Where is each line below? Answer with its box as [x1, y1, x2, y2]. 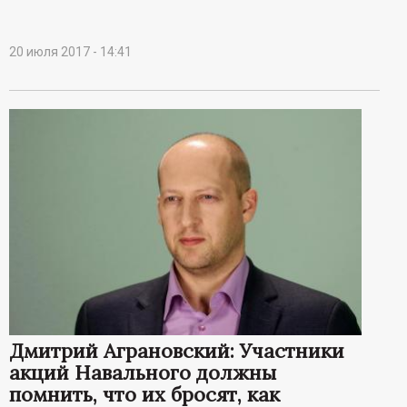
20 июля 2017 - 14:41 [9, 45, 132, 60]
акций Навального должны [9, 359, 276, 385]
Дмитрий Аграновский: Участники [9, 337, 344, 363]
